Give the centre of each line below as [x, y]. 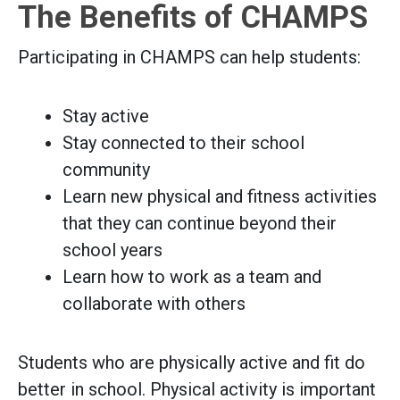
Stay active [106, 116]
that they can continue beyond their [200, 223]
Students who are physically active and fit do [192, 362]
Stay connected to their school [183, 142]
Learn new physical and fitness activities [220, 196]
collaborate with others [154, 303]
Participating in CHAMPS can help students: [189, 57]
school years [112, 250]
